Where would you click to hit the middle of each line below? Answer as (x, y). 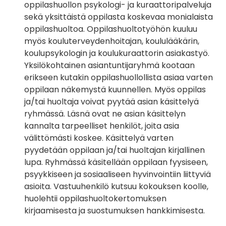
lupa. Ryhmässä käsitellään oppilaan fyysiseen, (116, 162)
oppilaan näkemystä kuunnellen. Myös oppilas (115, 90)
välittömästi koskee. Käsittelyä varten (99, 138)
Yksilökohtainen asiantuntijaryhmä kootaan (109, 66)
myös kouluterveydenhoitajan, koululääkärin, (112, 41)
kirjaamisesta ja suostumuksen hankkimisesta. (116, 211)
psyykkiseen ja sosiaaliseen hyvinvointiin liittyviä (118, 175)
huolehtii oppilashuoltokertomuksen (95, 199)
